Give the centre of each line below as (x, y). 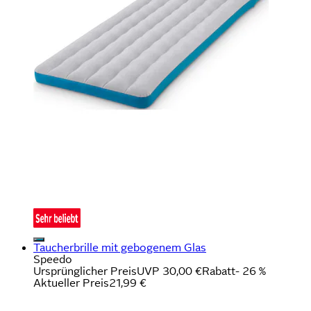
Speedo (53, 259)
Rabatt (219, 271)
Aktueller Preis (71, 283)
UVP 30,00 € (169, 271)
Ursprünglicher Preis (85, 271)
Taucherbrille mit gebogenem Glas (120, 247)
